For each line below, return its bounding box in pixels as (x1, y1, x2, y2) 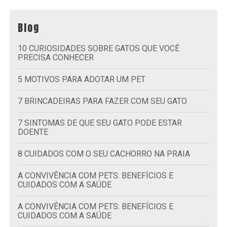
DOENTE (18, 127, 49, 137)
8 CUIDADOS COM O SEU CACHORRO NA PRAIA (22, 148, 191, 159)
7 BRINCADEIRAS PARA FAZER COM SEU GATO (22, 96, 187, 106)
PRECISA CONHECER (18, 52, 94, 62)
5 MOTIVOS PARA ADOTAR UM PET (22, 74, 146, 84)
